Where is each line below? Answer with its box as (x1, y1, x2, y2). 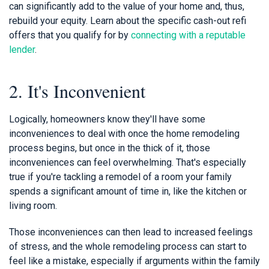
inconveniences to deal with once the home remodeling (9, 127, 240, 139)
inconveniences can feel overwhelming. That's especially (9, 156, 246, 168)
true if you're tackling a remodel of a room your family (9, 171, 232, 183)
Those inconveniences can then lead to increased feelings (9, 226, 253, 238)
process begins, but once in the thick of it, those (9, 142, 210, 154)
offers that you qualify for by (9, 29, 131, 41)
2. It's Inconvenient (9, 78, 145, 103)
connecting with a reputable (131, 29, 246, 41)
